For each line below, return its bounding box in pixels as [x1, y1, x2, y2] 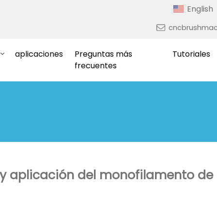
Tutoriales [172, 48, 210, 60]
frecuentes [74, 60, 117, 71]
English [187, 3, 213, 15]
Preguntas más [74, 48, 132, 60]
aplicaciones [15, 48, 63, 60]
